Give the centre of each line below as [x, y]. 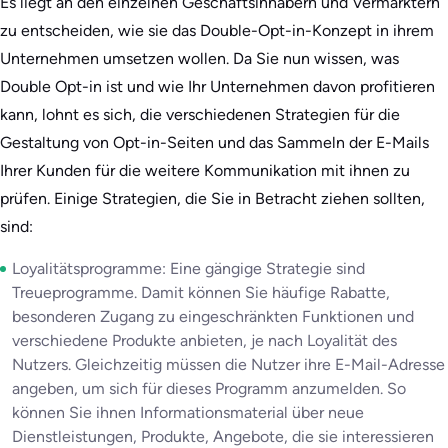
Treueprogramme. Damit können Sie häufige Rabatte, [201, 292]
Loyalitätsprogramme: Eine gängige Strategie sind [188, 268]
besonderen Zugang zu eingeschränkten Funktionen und [213, 316]
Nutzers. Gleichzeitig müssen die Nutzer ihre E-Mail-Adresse [228, 364]
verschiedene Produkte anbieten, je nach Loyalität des [204, 340]
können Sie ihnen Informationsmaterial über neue [188, 412]
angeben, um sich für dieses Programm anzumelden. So [209, 388]
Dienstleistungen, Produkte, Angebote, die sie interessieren [223, 436]
